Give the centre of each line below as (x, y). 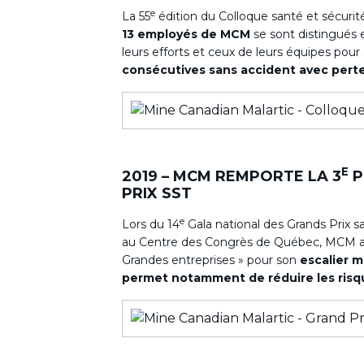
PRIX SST (157, 193)
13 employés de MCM (186, 34)
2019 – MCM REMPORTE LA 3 (232, 176)
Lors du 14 (151, 224)
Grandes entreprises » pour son (211, 260)
